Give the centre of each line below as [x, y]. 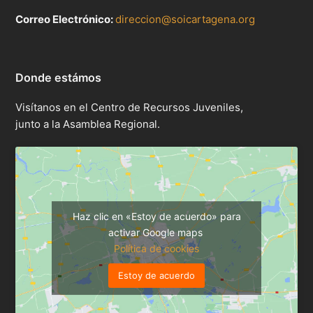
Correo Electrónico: [66, 20]
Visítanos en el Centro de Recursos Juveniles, [130, 108]
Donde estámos [59, 78]
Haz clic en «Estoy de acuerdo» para [156, 217]
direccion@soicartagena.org [185, 20]
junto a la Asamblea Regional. [88, 124]
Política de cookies [156, 249]
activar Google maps [156, 233]
